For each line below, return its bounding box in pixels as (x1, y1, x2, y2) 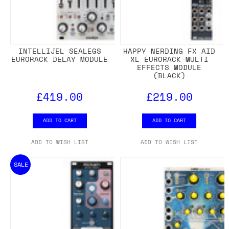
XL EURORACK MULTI (130, 54, 209, 65)
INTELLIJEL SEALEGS (18, 45, 101, 57)
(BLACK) (153, 70, 186, 81)
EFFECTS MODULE (137, 62, 202, 73)
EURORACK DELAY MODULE (11, 54, 108, 65)
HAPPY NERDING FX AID (123, 45, 216, 57)
